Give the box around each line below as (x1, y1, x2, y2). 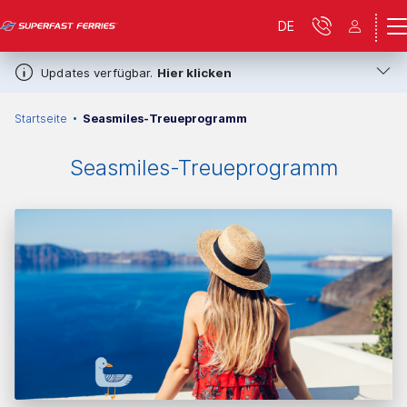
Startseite (15, 112, 67, 125)
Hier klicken (156, 65, 232, 80)
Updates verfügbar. (41, 65, 157, 80)
